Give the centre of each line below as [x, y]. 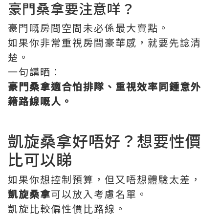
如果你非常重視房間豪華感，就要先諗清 [105, 43]
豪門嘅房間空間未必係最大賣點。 [88, 28]
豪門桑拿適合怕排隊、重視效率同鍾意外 [105, 87]
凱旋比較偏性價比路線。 [67, 209]
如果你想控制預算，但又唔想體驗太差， [105, 179]
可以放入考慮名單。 [99, 194]
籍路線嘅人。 [40, 101]
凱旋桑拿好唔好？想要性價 [105, 141]
